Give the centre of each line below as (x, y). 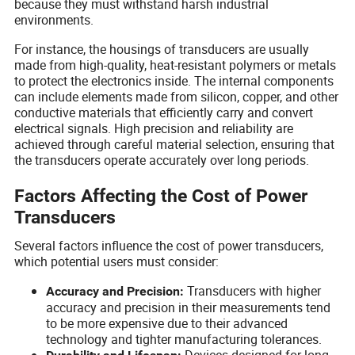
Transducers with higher (253, 290)
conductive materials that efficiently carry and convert (164, 112)
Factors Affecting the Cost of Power (161, 197)
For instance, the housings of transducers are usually (162, 49)
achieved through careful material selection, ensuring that (175, 144)
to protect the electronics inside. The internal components (174, 80)
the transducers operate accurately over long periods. (162, 160)
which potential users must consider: (117, 261)
